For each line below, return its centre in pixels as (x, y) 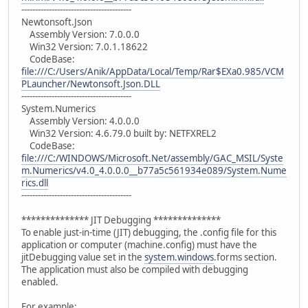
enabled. (40, 282)
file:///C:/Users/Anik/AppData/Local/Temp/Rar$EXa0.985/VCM (153, 71)
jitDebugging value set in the (83, 257)
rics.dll (35, 183)
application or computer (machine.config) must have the (139, 244)
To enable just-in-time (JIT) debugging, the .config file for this (149, 232)
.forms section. (245, 257)
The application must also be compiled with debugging (135, 269)
